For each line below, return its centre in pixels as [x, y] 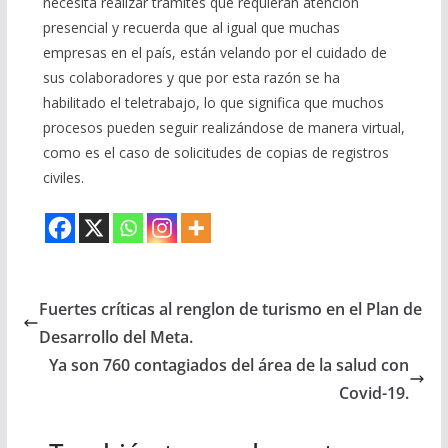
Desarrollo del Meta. [115, 337]
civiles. [63, 178]
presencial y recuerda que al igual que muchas [191, 28]
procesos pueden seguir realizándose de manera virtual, [223, 128]
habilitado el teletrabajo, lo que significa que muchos [213, 103]
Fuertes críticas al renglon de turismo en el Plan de [230, 309]
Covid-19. [374, 393]
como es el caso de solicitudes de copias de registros [215, 153]
